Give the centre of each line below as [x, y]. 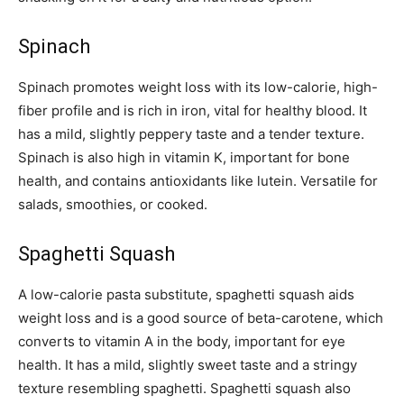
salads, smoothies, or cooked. [113, 204]
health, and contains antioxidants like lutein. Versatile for [198, 180]
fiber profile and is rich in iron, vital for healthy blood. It [193, 110]
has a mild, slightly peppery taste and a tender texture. [191, 133]
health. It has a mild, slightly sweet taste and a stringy [188, 364]
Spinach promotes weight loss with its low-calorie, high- [198, 87]
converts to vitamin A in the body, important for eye [182, 341]
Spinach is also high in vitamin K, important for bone [184, 157]
